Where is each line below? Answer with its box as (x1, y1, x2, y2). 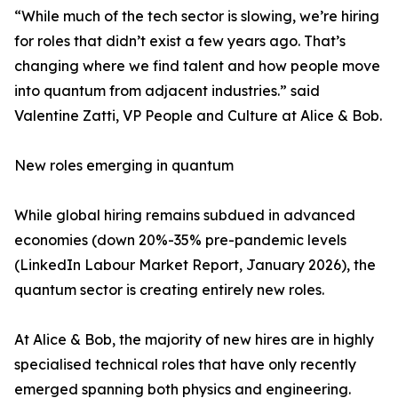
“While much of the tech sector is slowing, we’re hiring (14, 7, 379, 25)
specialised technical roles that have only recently (14, 355, 356, 373)
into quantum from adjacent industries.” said (14, 82, 320, 99)
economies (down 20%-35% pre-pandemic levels (14, 231, 346, 249)
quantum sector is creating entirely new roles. (14, 281, 324, 298)
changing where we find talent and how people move (14, 57, 380, 75)
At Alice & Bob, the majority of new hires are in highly (14, 330, 374, 348)
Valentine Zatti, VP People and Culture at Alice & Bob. (14, 107, 382, 124)
